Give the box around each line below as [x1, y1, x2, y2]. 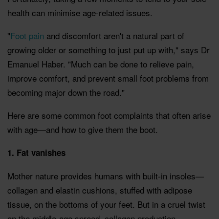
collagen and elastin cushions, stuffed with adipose [7, 183, 192, 196]
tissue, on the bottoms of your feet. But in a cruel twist [7, 197, 205, 210]
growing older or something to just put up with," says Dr [7, 43, 210, 56]
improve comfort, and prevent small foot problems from [7, 71, 209, 84]
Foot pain [10, 29, 44, 42]
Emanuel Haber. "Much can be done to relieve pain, [7, 57, 194, 70]
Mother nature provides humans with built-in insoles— [7, 169, 204, 182]
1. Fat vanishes [7, 146, 66, 158]
